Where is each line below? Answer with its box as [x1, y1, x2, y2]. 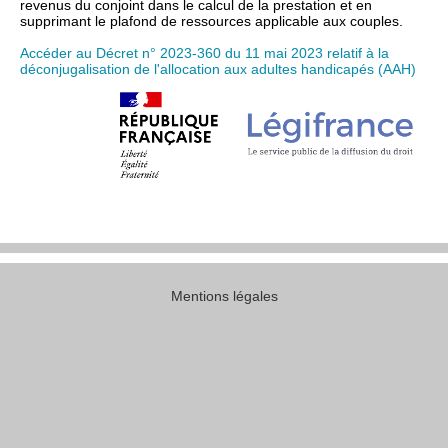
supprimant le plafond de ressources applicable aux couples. [20, 13, 403, 29]
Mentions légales [170, 288, 278, 304]
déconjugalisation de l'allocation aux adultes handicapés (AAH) [20, 61, 416, 77]
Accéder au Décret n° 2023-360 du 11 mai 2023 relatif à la [20, 45, 389, 61]
